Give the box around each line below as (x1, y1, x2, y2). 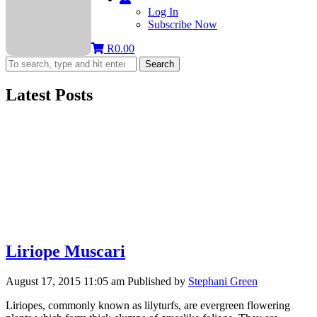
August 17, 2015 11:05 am (6, 275, 125, 287)
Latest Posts (6, 85, 93, 104)
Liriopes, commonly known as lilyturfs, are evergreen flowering (6, 299, 290, 311)
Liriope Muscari (6, 241, 125, 260)
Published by (127, 275, 188, 287)
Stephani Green (188, 275, 258, 287)
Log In (147, 6, 178, 18)
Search (145, 59, 174, 69)
